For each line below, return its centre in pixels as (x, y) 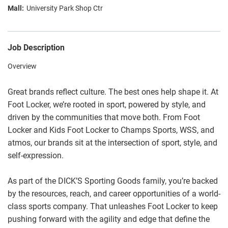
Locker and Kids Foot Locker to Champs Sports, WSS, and (111, 130)
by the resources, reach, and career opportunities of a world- (114, 194)
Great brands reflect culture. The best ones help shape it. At (113, 92)
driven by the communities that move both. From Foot (104, 117)
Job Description (36, 48)
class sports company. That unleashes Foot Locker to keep (113, 206)
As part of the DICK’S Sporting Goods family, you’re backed (113, 181)
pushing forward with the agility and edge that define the (109, 219)
